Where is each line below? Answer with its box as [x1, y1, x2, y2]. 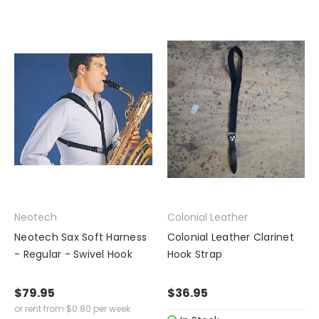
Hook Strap [167, 247, 222, 262]
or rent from [14, 303, 64, 315]
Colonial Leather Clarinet [167, 230, 294, 245]
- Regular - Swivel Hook [14, 247, 132, 262]
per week [91, 303, 130, 315]
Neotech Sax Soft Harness [14, 230, 147, 245]
